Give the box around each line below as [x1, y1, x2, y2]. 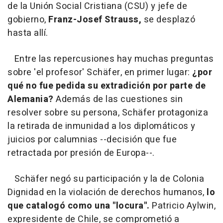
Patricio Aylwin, [149, 199, 216, 213]
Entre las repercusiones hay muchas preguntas [7, 52, 214, 66]
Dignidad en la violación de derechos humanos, [7, 186, 205, 199]
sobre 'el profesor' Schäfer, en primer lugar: [7, 66, 192, 79]
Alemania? [7, 93, 54, 106]
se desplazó [141, 13, 195, 26]
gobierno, [7, 13, 46, 26]
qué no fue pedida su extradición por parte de [7, 79, 206, 93]
